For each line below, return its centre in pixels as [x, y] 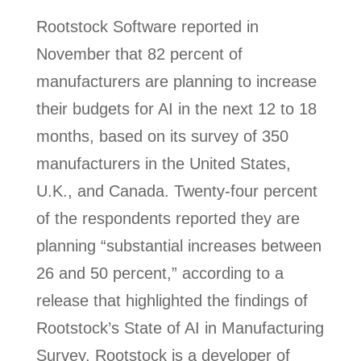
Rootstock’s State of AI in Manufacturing [180, 328]
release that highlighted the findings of [172, 301]
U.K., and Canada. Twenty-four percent [176, 191]
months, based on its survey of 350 [162, 136]
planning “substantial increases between [178, 246]
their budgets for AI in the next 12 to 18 [176, 109]
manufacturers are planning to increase [176, 81]
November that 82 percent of [139, 54]
